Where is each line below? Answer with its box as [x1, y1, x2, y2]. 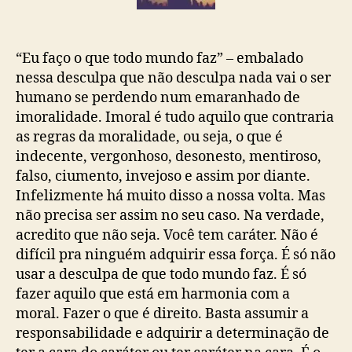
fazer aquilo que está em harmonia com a [16, 284, 290, 303]
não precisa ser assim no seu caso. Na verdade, [16, 206, 324, 225]
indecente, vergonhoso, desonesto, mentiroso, [16, 147, 321, 166]
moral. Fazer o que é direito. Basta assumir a [16, 304, 309, 323]
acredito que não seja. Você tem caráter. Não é [16, 225, 318, 244]
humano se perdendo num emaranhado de [16, 88, 300, 107]
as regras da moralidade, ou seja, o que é [16, 127, 283, 146]
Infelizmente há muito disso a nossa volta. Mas [16, 186, 325, 205]
